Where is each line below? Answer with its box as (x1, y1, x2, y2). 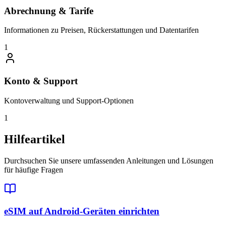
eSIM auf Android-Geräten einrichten (4, 206, 159, 217)
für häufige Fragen (4, 165, 63, 174)
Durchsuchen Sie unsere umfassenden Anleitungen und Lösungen (4, 156, 213, 165)
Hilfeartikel (4, 132, 65, 146)
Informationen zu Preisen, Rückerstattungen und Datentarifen (4, 26, 199, 35)
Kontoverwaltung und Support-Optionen (4, 96, 134, 105)
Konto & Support (4, 76, 78, 87)
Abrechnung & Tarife (4, 5, 93, 16)
